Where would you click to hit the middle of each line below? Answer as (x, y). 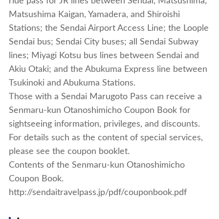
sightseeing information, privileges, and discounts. (104, 124)
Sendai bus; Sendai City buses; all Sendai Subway (103, 42)
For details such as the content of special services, (106, 138)
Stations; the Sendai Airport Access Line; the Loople (109, 28)
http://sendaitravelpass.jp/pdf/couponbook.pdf (98, 193)
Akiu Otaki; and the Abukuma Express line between (108, 69)
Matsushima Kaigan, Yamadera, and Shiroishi (94, 15)
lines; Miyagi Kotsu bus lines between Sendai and (104, 56)
